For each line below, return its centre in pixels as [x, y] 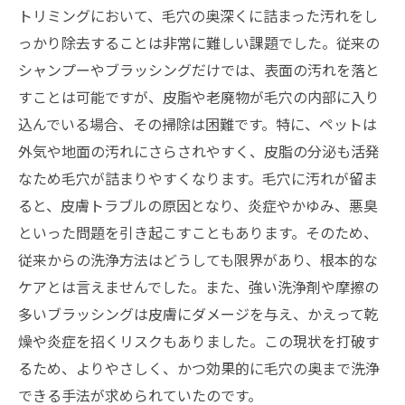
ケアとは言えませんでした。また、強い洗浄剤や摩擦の [198, 287]
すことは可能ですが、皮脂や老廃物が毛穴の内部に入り [199, 97]
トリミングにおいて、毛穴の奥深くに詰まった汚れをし [198, 15]
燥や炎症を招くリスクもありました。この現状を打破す [199, 341]
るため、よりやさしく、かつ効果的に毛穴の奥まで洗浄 [199, 368]
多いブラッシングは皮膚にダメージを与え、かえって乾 [198, 314]
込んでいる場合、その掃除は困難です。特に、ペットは [198, 124]
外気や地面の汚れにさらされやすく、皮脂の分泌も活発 [199, 151]
